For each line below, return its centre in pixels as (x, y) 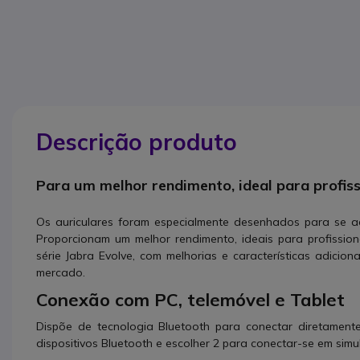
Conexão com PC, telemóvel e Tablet (190, 299)
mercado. (61, 272)
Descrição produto (137, 141)
